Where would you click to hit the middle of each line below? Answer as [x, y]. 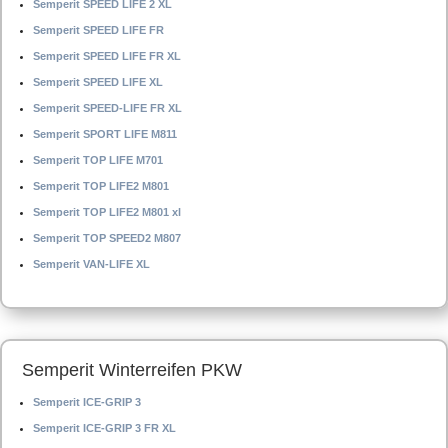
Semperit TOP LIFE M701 [98, 160]
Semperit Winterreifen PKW [132, 370]
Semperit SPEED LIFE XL [98, 82]
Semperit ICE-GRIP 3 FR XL [104, 428]
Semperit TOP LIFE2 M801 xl [107, 212]
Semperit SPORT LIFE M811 [105, 134]
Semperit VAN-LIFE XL [91, 264]
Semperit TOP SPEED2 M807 [107, 238]
